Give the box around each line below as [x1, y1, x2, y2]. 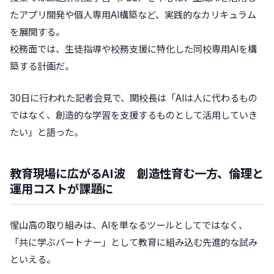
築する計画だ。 [10, 61, 74, 72]
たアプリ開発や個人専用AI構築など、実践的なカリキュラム [10, 9, 256, 21]
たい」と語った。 [10, 127, 83, 138]
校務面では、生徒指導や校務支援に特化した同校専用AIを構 [10, 43, 257, 55]
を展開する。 [10, 26, 65, 38]
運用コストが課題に [10, 180, 114, 197]
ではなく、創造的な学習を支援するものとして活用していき [10, 109, 257, 121]
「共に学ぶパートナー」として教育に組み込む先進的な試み [10, 237, 257, 248]
